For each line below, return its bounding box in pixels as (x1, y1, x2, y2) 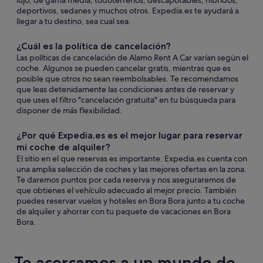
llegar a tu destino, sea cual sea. (16, 16, 131, 26)
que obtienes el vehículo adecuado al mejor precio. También (16, 185, 236, 195)
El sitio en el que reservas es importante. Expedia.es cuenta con (16, 153, 247, 164)
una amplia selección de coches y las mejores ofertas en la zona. (16, 164, 247, 174)
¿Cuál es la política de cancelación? (16, 41, 171, 52)
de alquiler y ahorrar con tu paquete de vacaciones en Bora (16, 206, 231, 217)
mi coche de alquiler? (16, 141, 110, 153)
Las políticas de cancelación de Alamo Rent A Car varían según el (16, 52, 248, 63)
